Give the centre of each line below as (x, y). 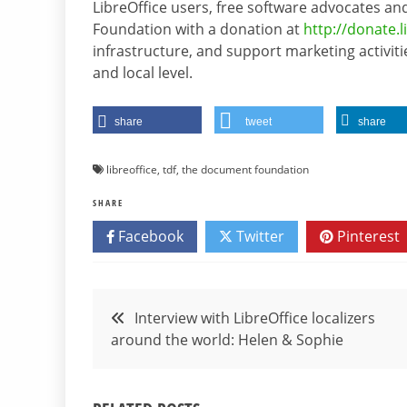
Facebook (149, 237)
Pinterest (367, 237)
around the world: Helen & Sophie (227, 340)
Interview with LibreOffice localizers (255, 318)
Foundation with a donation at (198, 30)
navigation (152, 353)
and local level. (143, 73)
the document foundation (245, 170)
